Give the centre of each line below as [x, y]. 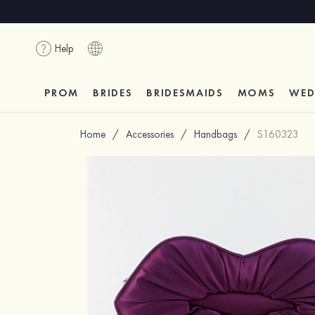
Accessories [150, 134]
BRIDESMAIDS [185, 93]
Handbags [216, 134]
